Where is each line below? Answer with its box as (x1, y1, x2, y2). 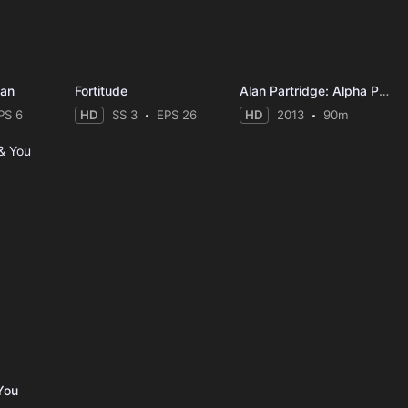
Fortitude (74, 83, 127, 99)
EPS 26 (156, 107, 197, 123)
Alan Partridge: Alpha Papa (378, 83, 389, 99)
